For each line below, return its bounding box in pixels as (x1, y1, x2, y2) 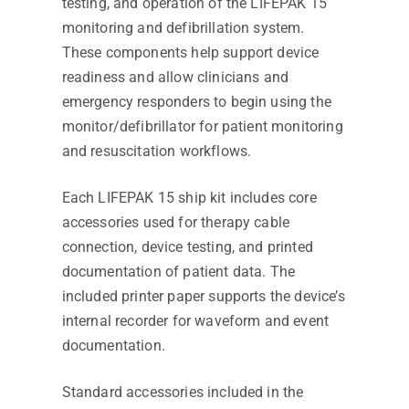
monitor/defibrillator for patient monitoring (61, 118, 343, 136)
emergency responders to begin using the (61, 93, 331, 111)
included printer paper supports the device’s (61, 288, 345, 306)
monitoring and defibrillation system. (61, 19, 305, 37)
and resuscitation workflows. (61, 142, 252, 161)
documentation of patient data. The (61, 263, 296, 281)
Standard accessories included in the (61, 383, 304, 402)
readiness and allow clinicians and (61, 68, 289, 87)
